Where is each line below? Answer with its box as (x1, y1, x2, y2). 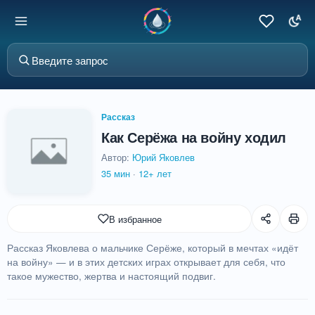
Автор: (101, 150, 132, 164)
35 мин (101, 167, 130, 180)
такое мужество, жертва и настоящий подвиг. (7, 269, 216, 283)
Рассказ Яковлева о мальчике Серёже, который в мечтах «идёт (7, 241, 298, 255)
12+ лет (139, 167, 172, 180)
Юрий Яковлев (132, 150, 195, 164)
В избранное (108, 212, 162, 226)
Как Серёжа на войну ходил (101, 127, 286, 147)
